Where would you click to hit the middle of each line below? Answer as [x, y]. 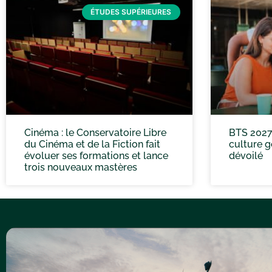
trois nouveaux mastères [81, 168]
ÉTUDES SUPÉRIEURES [131, 12]
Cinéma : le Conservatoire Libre [95, 133]
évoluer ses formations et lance [96, 156]
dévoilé [246, 156]
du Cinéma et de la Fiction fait [92, 144]
